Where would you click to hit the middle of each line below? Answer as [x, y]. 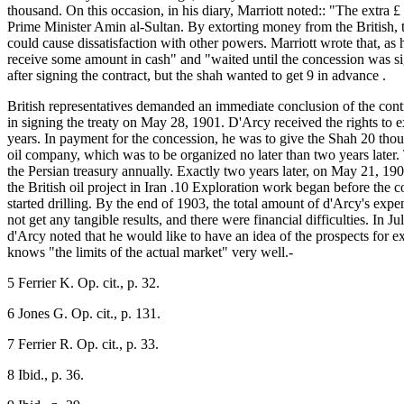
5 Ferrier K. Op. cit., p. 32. [83, 282]
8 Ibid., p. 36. [46, 374]
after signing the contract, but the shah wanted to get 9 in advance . [197, 75]
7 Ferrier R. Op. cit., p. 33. [83, 344]
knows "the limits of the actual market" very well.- [150, 252]
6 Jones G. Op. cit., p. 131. [84, 313]
